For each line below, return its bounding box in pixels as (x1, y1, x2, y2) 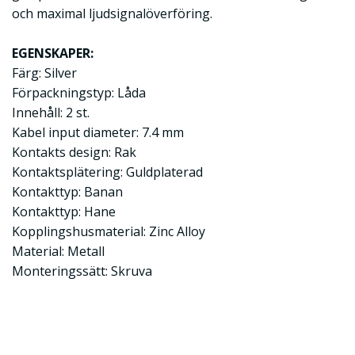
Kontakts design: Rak (12, 143, 136, 161)
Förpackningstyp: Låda (12, 84, 146, 101)
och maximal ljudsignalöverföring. (12, 5, 212, 22)
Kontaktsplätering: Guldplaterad (12, 163, 203, 181)
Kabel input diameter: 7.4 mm (12, 124, 184, 141)
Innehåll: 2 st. (12, 104, 90, 121)
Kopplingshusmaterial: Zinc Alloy (12, 223, 205, 240)
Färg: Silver (12, 64, 77, 82)
